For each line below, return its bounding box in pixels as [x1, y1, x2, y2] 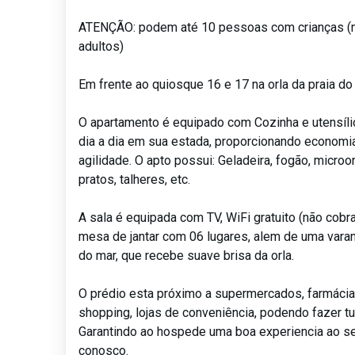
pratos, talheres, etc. [78, 172, 191, 188]
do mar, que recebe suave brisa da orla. [78, 248, 295, 264]
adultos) [78, 39, 124, 55]
